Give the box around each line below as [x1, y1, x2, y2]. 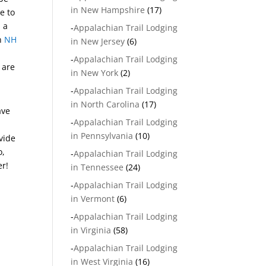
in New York [71, 67, 119, 78]
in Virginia [71, 224, 112, 236]
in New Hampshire [71, 4, 145, 15]
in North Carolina [71, 99, 140, 110]
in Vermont [71, 193, 115, 204]
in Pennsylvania [71, 130, 134, 141]
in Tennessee [71, 161, 124, 173]
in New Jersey [71, 36, 125, 47]
